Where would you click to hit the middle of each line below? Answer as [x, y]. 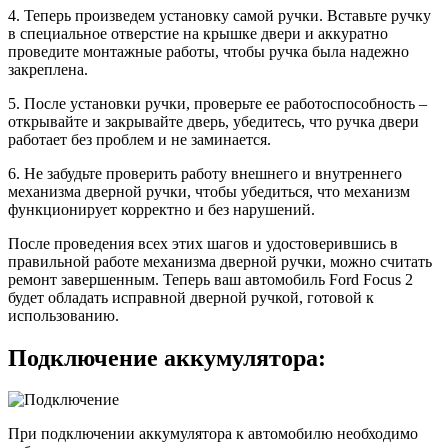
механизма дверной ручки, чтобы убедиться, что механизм [209, 191]
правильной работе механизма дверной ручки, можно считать [220, 261]
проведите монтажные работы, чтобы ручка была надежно [208, 51]
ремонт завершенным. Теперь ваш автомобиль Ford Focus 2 [210, 279]
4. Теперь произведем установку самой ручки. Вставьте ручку [219, 15]
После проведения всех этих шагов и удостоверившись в [203, 243]
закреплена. [48, 69]
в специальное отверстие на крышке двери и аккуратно [198, 33]
